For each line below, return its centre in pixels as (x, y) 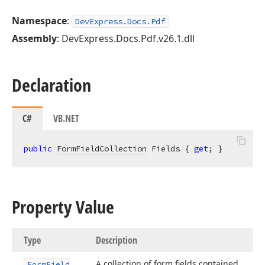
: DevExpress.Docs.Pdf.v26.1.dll (126, 38)
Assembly (34, 38)
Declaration (51, 85)
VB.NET (66, 118)
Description (117, 240)
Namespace (39, 21)
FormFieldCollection (102, 148)
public (38, 148)
